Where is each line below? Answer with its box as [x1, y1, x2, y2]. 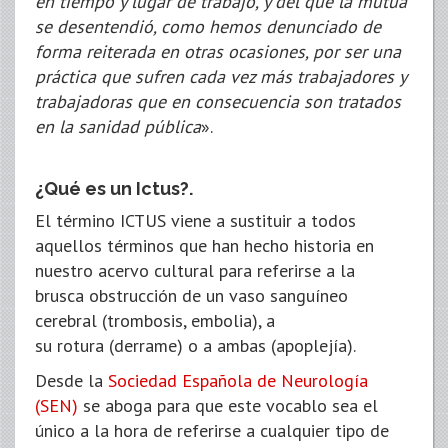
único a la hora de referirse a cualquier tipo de [35, 419, 389, 442]
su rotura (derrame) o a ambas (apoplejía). [35, 334, 356, 357]
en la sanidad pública [35, 115, 201, 138]
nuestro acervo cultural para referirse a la [35, 259, 355, 282]
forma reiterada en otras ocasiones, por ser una [35, 40, 401, 63]
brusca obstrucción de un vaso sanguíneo [35, 284, 348, 307]
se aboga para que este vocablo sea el [78, 394, 378, 417]
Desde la [35, 369, 108, 392]
